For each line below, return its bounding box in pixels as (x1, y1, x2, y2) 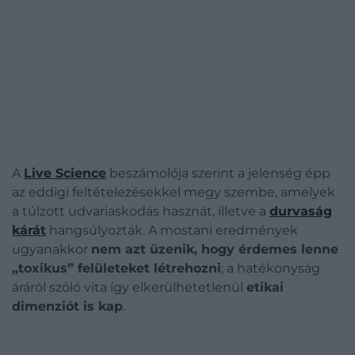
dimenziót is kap (12, 299, 123, 314)
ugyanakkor (12, 242, 91, 257)
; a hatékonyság (221, 261, 320, 276)
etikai (246, 280, 284, 295)
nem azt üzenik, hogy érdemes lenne (91, 242, 338, 257)
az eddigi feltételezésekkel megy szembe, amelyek (12, 185, 335, 200)
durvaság (269, 204, 332, 219)
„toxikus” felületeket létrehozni (12, 261, 221, 276)
